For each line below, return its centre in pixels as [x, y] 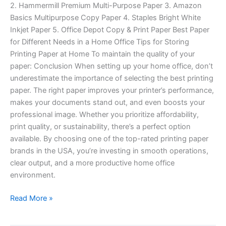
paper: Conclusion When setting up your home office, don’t [111, 66]
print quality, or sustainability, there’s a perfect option [100, 126]
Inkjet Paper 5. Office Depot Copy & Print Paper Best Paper [110, 30]
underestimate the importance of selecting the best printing [112, 78]
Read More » [32, 198]
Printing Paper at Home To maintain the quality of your [102, 54]
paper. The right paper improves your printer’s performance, [112, 90]
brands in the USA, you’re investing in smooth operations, [109, 151]
